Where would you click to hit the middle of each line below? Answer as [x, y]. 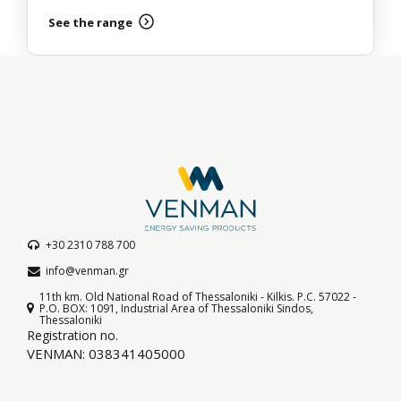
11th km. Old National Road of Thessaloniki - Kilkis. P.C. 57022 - [198, 296]
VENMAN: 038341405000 [106, 353]
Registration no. [73, 335]
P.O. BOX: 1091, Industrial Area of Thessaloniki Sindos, [176, 308]
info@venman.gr [88, 271]
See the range [90, 23]
